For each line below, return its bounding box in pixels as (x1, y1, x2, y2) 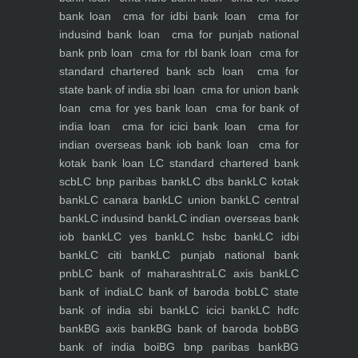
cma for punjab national (165, 28, 300, 42)
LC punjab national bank (156, 249, 300, 262)
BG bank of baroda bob (155, 322, 284, 336)
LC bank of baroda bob (128, 285, 255, 299)
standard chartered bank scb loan (59, 65, 251, 78)
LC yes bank (107, 230, 180, 244)
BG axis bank (84, 322, 156, 336)
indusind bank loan (59, 28, 166, 42)
